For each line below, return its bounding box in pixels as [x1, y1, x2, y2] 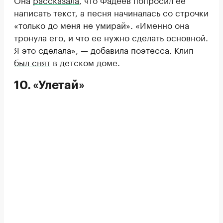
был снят [14, 55, 50, 68]
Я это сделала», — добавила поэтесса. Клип [14, 42, 194, 56]
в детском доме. [50, 55, 120, 68]
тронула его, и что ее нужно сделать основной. [14, 30, 208, 43]
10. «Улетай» [14, 79, 85, 91]
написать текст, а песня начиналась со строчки [14, 5, 209, 18]
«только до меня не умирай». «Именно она [14, 17, 189, 31]
